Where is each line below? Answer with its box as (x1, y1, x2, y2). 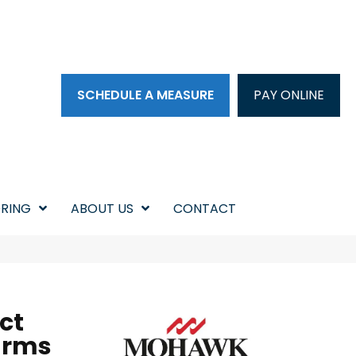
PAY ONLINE (253, 86, 325, 104)
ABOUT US (70, 199, 133, 218)
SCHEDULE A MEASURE (77, 86, 215, 104)
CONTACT (172, 199, 236, 218)
